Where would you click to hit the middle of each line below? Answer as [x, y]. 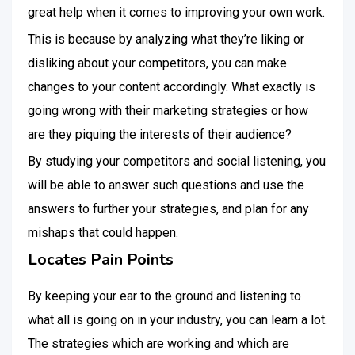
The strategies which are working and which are [158, 344]
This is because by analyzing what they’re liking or [166, 39]
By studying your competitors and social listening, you [177, 161]
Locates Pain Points [101, 260]
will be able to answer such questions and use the [166, 185]
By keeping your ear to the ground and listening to [164, 296]
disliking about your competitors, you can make [157, 63]
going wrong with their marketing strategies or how [168, 111]
